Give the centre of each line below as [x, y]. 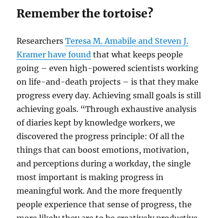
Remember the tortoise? [85, 14]
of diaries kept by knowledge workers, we [96, 123]
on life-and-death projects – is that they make [108, 82]
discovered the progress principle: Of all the [101, 136]
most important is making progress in [90, 177]
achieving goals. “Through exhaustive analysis [107, 109]
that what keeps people [137, 55]
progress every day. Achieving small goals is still [109, 96]
